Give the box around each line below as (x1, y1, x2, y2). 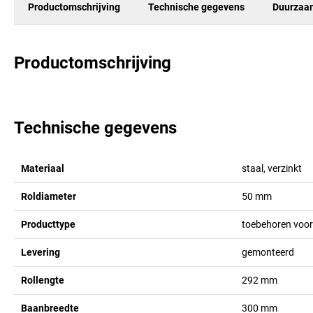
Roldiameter (21, 190, 76, 202)
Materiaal (21, 162, 64, 174)
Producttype (21, 218, 75, 230)
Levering (21, 246, 60, 258)
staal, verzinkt (241, 162, 302, 174)
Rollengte (21, 274, 64, 286)
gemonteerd (241, 246, 294, 258)
